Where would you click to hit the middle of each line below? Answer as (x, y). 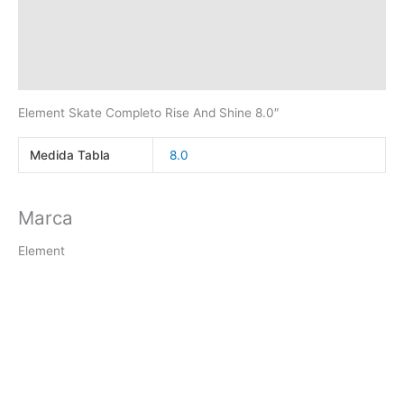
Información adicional (84, 10)
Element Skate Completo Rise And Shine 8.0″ (149, 113)
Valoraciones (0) (69, 74)
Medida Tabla (70, 156)
